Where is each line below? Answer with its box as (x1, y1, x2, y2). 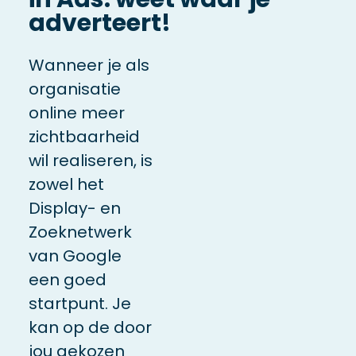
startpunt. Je (28, 292, 131, 315)
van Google (28, 244, 122, 267)
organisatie (28, 77, 121, 100)
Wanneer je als (28, 53, 149, 76)
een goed (28, 268, 106, 291)
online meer (28, 101, 125, 124)
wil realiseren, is (28, 149, 153, 172)
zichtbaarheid (28, 125, 140, 148)
